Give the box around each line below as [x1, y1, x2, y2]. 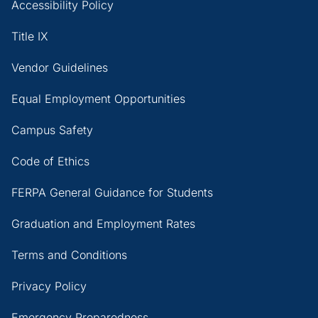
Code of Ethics [11, 154, 89, 168]
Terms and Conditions [11, 248, 127, 262]
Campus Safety [11, 123, 93, 137]
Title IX [11, 29, 48, 43]
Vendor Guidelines [11, 60, 108, 75]
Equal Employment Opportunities [11, 92, 185, 106]
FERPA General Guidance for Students [11, 185, 213, 199]
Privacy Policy [11, 279, 87, 293]
